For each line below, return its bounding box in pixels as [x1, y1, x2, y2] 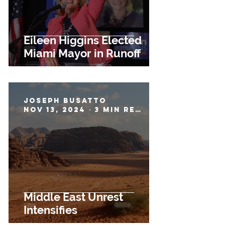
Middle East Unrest [24, 190, 123, 203]
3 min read [135, 105, 142, 114]
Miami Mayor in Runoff [24, 47, 141, 60]
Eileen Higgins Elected [24, 34, 142, 47]
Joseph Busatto [24, 96, 106, 105]
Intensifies [24, 203, 77, 216]
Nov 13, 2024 [24, 105, 85, 114]
